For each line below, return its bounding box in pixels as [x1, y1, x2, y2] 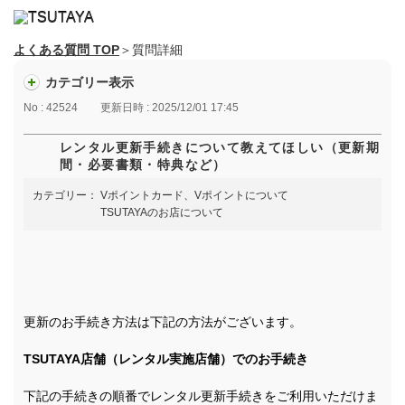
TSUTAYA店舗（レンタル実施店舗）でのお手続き [24, 352, 308, 367]
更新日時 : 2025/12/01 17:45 [100, 101, 239, 115]
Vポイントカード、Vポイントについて [100, 189, 288, 202]
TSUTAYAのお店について [100, 206, 223, 220]
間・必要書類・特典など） [60, 157, 227, 173]
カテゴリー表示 [45, 75, 134, 89]
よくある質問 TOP [14, 42, 119, 57]
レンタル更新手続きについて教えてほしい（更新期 [60, 140, 381, 155]
